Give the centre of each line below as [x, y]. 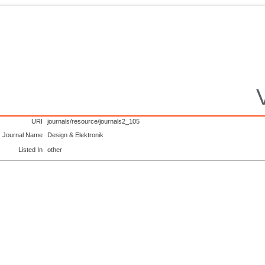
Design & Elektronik [76, 135]
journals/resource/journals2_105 [94, 121]
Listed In [31, 149]
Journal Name [23, 135]
